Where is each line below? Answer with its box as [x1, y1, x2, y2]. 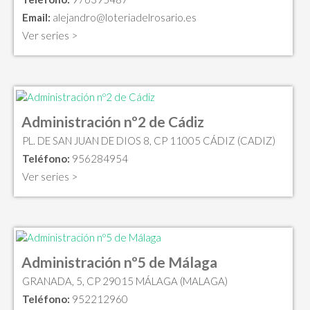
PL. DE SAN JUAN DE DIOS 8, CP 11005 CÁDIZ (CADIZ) [22, 134, 275, 147]
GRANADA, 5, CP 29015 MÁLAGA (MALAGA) [22, 275, 228, 288]
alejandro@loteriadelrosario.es [53, 10, 197, 24]
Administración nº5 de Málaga [21, 253, 217, 271]
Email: [22, 10, 51, 24]
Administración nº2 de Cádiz [21, 112, 204, 130]
